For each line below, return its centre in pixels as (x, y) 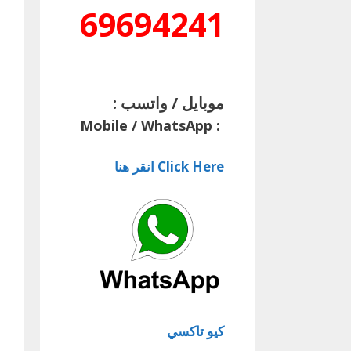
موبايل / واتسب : (168, 103)
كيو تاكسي (195, 331)
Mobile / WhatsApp (146, 126)
